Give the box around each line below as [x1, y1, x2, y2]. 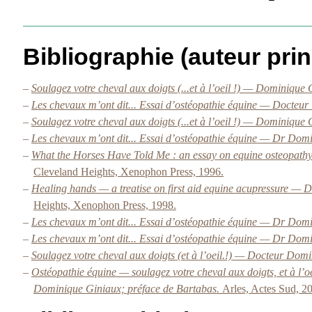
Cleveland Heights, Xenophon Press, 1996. [33, 166, 224, 178]
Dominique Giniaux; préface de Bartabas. [33, 283, 222, 295]
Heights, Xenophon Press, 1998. [33, 199, 176, 211]
